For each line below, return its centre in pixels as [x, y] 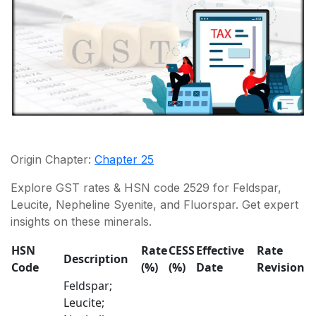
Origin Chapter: [53, 159]
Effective [220, 250]
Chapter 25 [124, 159]
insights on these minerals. [81, 221]
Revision [281, 267]
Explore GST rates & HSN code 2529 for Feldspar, [146, 187]
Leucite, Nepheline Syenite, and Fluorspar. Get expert [154, 204]
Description [96, 259]
